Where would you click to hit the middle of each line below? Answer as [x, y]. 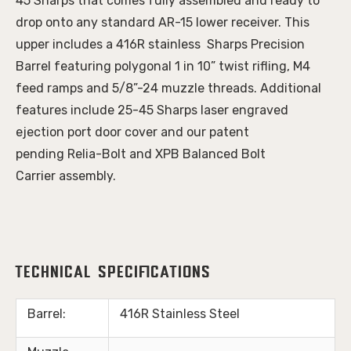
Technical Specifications [114, 273]
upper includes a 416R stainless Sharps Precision [160, 44]
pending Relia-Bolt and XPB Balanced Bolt [141, 154]
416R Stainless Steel [180, 313]
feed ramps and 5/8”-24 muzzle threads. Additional [168, 88]
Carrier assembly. [66, 175]
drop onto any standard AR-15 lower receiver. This [163, 22]
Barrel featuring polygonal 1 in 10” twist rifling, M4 [163, 66]
